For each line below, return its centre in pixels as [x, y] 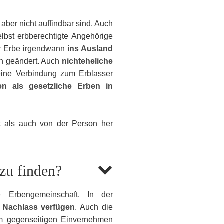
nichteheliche [87, 61]
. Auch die [94, 207]
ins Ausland [90, 48]
